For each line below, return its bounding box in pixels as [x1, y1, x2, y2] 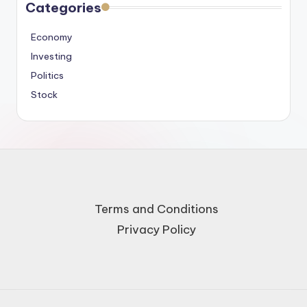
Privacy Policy [116, 222, 196, 238]
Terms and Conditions [94, 201, 219, 217]
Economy [31, 31, 73, 44]
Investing [31, 50, 72, 63]
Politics [31, 69, 64, 82]
